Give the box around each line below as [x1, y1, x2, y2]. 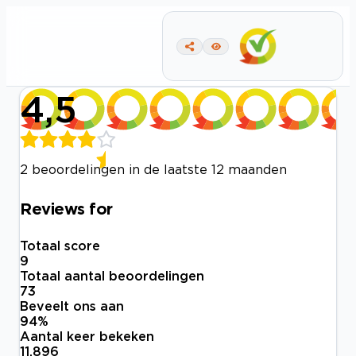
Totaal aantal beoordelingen [20, 269, 204, 284]
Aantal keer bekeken [20, 329, 154, 344]
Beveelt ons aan [20, 299, 124, 314]
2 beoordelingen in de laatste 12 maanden [20, 162, 287, 176]
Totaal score [20, 238, 100, 253]
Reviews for [20, 199, 113, 217]
